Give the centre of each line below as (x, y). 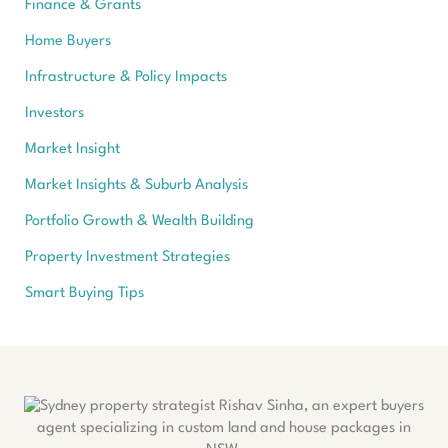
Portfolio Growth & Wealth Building (139, 222)
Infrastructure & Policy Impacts (125, 78)
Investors (54, 114)
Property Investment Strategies (127, 258)
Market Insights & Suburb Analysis (136, 186)
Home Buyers (67, 42)
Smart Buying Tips (84, 294)
